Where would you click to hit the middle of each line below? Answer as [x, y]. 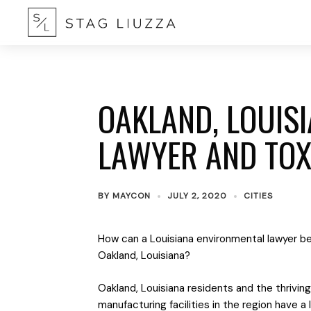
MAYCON [131, 196]
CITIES [258, 196]
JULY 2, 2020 [197, 196]
